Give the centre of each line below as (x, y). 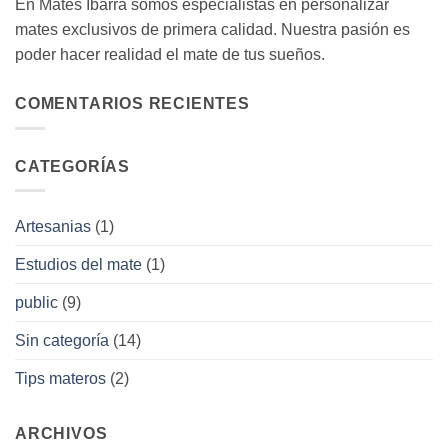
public (36, 303)
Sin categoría (62, 341)
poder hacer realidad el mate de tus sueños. (170, 55)
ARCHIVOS (61, 434)
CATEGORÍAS (72, 166)
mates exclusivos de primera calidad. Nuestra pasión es (212, 30)
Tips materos (60, 379)
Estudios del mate (78, 265)
